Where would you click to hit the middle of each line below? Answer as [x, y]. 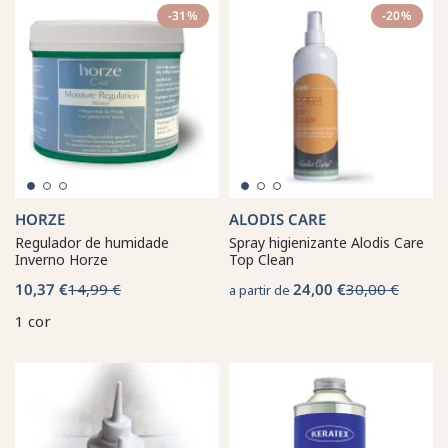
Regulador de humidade [92, 242]
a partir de [261, 289]
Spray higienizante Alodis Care [326, 242]
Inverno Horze [61, 259]
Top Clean [261, 259]
